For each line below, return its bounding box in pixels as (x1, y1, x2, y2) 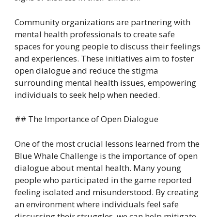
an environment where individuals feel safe (15, 198, 179, 210)
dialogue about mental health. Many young (15, 162, 181, 173)
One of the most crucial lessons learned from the (15, 138, 200, 149)
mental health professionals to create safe (15, 28, 175, 40)
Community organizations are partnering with (15, 16, 190, 28)
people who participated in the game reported (15, 174, 192, 186)
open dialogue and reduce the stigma (15, 64, 158, 76)
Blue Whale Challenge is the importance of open (15, 150, 198, 161)
